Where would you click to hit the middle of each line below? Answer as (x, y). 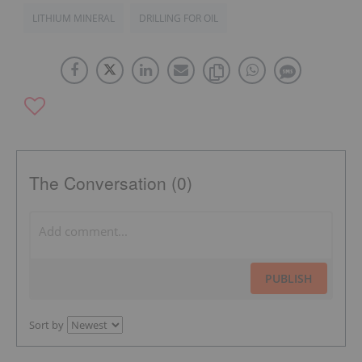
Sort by (46, 325)
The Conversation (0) (111, 183)
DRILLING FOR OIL (179, 19)
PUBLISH (289, 279)
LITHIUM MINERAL (74, 19)
